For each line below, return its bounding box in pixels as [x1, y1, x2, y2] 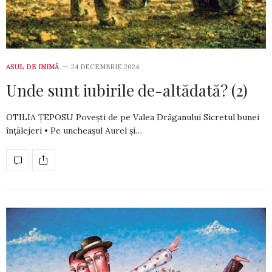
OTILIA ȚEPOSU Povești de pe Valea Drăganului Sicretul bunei [6, 111, 259, 123]
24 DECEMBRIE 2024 [71, 62, 139, 71]
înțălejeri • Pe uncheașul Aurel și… [6, 124, 142, 136]
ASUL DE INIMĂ [6, 62, 59, 71]
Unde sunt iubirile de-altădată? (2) [6, 79, 248, 101]
